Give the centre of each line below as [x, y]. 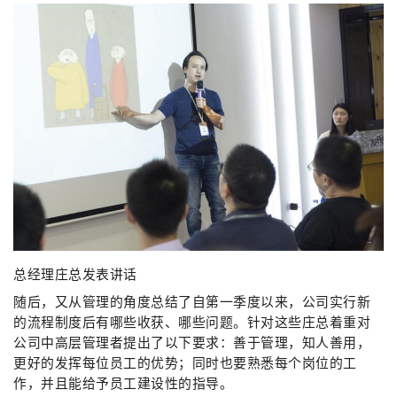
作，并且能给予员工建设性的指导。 [123, 384]
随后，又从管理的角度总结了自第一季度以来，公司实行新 [192, 303]
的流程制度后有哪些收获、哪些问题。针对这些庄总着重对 [192, 323]
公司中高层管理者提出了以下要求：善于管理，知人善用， [192, 343]
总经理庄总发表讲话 [75, 274]
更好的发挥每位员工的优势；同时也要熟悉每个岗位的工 [185, 364]
